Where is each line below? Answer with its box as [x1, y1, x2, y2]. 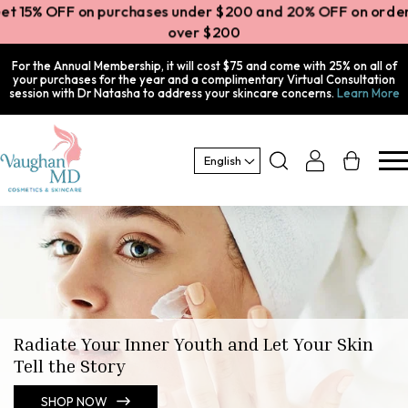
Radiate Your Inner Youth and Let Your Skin [14, 332, 373, 354]
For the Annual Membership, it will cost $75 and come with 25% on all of [11, 57, 397, 73]
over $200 [168, 23, 240, 41]
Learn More [336, 85, 400, 100]
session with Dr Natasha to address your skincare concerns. [8, 85, 337, 100]
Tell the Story [14, 354, 126, 376]
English [204, 152, 241, 168]
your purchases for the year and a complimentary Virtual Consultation [13, 71, 395, 87]
